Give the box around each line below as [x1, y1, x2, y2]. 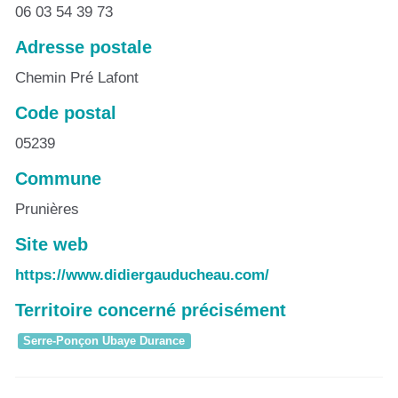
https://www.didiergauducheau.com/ [15, 267, 269, 283]
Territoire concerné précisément [15, 300, 286, 320]
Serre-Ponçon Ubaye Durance [23, 334, 186, 348]
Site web [15, 235, 88, 254]
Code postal [15, 103, 116, 123]
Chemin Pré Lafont [15, 69, 139, 86]
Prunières [15, 201, 79, 218]
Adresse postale [15, 37, 152, 57]
